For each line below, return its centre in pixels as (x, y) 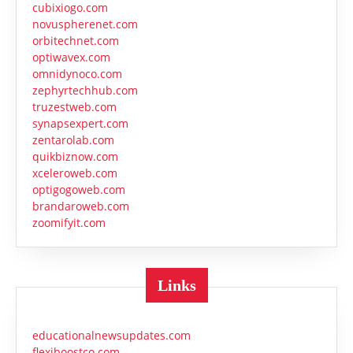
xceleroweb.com (75, 173)
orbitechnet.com (76, 41)
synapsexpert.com (80, 124)
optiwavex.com (71, 58)
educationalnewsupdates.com (111, 336)
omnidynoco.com (77, 74)
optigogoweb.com (79, 190)
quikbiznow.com (75, 157)
